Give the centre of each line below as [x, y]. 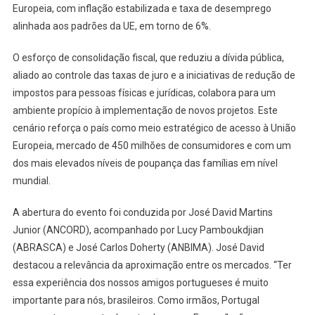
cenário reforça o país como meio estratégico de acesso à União [154, 128]
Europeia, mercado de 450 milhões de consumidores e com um [152, 145]
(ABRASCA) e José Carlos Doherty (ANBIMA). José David [138, 247]
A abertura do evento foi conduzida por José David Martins [142, 212]
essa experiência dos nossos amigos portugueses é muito [140, 282]
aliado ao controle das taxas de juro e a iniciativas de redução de [154, 75]
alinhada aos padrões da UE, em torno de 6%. [111, 26]
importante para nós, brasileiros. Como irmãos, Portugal [136, 300]
